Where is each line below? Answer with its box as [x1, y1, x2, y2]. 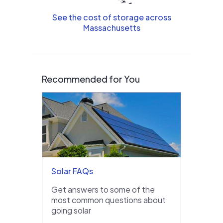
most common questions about [51, 194, 166, 205]
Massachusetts [83, 22, 140, 33]
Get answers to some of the [51, 184, 155, 195]
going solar [51, 205, 91, 216]
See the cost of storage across [52, 11, 171, 22]
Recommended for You [42, 73, 140, 85]
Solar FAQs [51, 165, 93, 176]
